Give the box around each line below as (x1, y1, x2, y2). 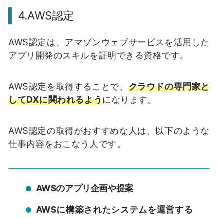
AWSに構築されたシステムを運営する (36, 204, 193, 215)
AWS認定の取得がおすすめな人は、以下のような (8, 125, 210, 136)
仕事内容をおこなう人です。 (8, 138, 126, 149)
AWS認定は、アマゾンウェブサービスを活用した (8, 36, 210, 48)
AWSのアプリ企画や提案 (36, 183, 133, 194)
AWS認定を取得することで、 (8, 81, 128, 92)
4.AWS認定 (18, 8, 74, 22)
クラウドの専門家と (128, 81, 210, 92)
